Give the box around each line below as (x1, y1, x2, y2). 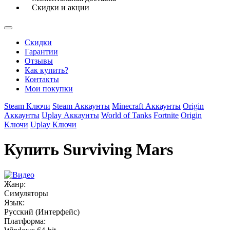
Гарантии (25, 47, 58, 56)
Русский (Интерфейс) (4, 207, 80, 216)
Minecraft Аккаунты (112, 102, 181, 110)
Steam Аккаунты (52, 102, 110, 110)
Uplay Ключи (30, 120, 76, 129)
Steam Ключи (4, 102, 50, 110)
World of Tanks (101, 111, 151, 120)
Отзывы (25, 56, 53, 65)
